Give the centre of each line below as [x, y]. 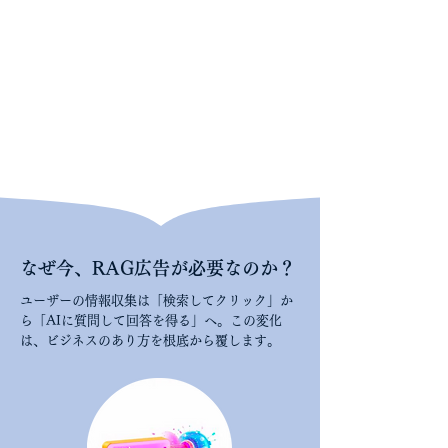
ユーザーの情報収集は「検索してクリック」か [156, 300]
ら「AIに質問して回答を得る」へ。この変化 [151, 320]
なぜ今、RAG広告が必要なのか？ [158, 268]
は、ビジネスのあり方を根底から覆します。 [150, 340]
